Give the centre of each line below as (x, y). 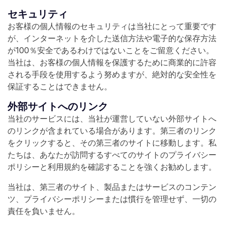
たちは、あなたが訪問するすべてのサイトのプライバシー (112, 154)
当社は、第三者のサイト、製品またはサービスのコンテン (112, 187)
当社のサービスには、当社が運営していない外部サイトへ (112, 118)
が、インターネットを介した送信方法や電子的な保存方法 (112, 38)
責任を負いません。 (44, 211)
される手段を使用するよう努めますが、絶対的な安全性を (112, 74)
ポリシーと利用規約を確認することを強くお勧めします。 (112, 166)
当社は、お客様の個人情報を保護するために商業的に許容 (112, 62)
